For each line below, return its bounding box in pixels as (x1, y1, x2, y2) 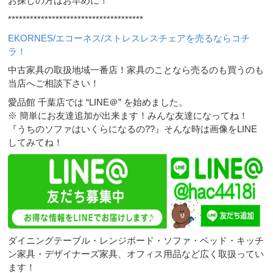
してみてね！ (8, 136, 63, 147)
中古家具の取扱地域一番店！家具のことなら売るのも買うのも (8, 65, 264, 76)
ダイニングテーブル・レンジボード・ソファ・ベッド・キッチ (8, 235, 264, 246)
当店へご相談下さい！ (8, 78, 100, 89)
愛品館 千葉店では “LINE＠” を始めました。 (8, 96, 188, 107)
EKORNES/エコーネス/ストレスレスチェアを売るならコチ (8, 32, 250, 43)
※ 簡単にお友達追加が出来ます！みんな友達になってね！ (8, 110, 249, 121)
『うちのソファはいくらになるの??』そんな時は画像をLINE (8, 123, 258, 134)
